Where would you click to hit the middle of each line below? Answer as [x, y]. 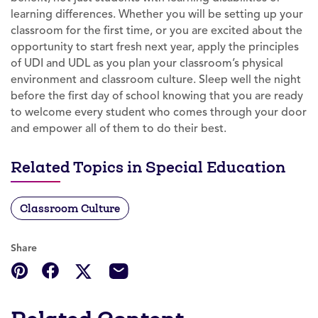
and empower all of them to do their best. [119, 128]
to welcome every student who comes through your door [159, 112]
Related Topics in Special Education [148, 167]
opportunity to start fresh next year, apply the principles [155, 46]
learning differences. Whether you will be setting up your [157, 14]
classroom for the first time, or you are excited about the [157, 30]
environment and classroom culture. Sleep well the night [156, 79]
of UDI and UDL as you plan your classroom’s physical [147, 63]
